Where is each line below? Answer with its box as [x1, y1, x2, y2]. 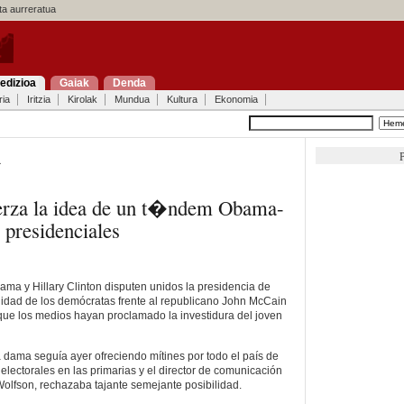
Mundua [114, 94, 150, 105]
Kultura [166, 94, 197, 105]
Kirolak [67, 94, 97, 105]
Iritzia [26, 94, 50, 105]
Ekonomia [214, 94, 258, 105]
